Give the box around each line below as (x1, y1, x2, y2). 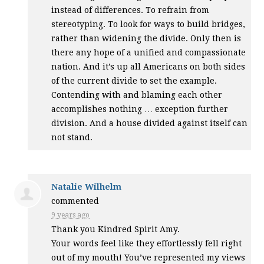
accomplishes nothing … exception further (51, 104, 229, 114)
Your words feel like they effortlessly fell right (51, 238, 242, 248)
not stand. (51, 132, 93, 142)
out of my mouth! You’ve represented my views (51, 252, 246, 262)
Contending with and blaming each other (51, 90, 223, 100)
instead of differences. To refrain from (51, 5, 210, 15)
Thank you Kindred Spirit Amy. (51, 224, 180, 234)
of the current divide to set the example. (51, 75, 217, 85)
